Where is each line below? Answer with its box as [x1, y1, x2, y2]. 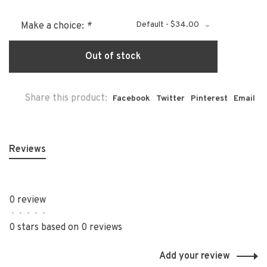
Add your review [159, 250, 230, 263]
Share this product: [24, 92, 107, 105]
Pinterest [191, 94, 228, 104]
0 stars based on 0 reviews [9, 222, 122, 234]
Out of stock [85, 51, 141, 63]
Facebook [113, 94, 150, 104]
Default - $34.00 [136, 20, 199, 30]
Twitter [156, 94, 185, 104]
